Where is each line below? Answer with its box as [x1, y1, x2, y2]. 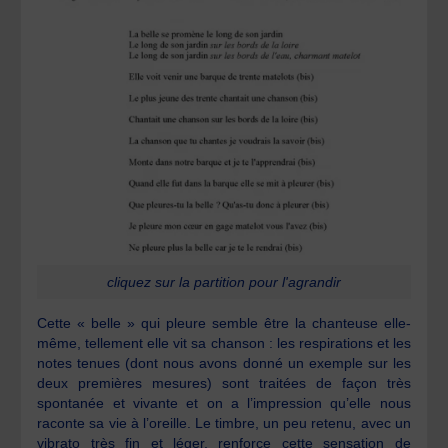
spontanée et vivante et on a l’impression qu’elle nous [37, 395, 411, 412]
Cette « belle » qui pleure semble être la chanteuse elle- [37, 315, 411, 332]
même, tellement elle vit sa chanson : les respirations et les [37, 335, 411, 352]
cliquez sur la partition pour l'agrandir [107, 273, 341, 290]
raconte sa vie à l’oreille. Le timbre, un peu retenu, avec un [37, 415, 411, 432]
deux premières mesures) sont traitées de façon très [37, 375, 411, 392]
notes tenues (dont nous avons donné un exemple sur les [37, 355, 411, 372]
